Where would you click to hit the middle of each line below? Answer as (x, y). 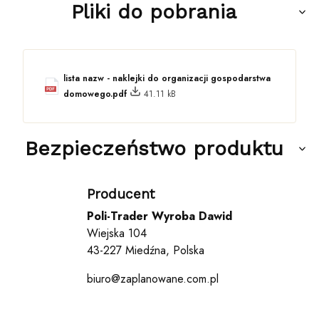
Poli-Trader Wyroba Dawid (159, 216)
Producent (121, 194)
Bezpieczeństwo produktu (154, 148)
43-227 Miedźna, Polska (146, 250)
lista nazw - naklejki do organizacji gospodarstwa (167, 78)
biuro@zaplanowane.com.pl (153, 278)
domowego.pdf (96, 94)
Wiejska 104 (117, 233)
